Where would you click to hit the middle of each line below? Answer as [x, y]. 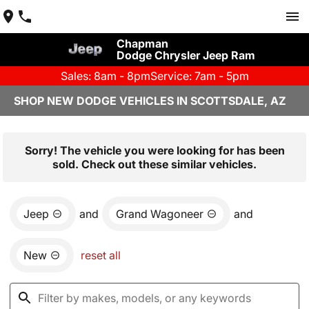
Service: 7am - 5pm [199, 76]
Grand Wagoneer [160, 214]
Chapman [142, 43]
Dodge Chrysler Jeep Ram [186, 55]
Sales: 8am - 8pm [105, 76]
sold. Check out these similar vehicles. [154, 164]
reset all [101, 255]
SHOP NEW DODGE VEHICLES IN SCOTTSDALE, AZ [150, 101]
